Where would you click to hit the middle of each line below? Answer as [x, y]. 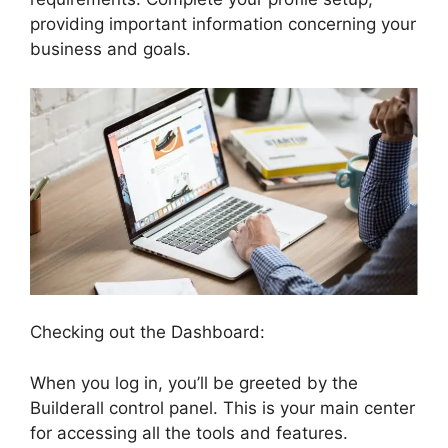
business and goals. [110, 49]
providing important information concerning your [223, 24]
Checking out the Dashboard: [147, 332]
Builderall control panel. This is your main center [222, 407]
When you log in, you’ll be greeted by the [194, 382]
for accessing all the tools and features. [189, 432]
